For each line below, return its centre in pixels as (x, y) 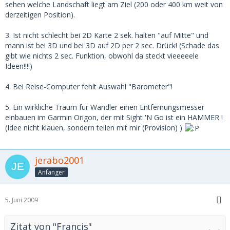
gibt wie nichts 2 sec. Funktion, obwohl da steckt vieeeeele (102, 55)
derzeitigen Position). (40, 14)
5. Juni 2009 (22, 200)
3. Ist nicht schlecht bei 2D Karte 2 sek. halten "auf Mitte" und (107, 35)
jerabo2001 (60, 160)
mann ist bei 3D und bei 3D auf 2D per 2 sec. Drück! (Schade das (112, 45)
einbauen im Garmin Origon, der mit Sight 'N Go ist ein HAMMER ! (114, 117)
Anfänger (51, 172)
